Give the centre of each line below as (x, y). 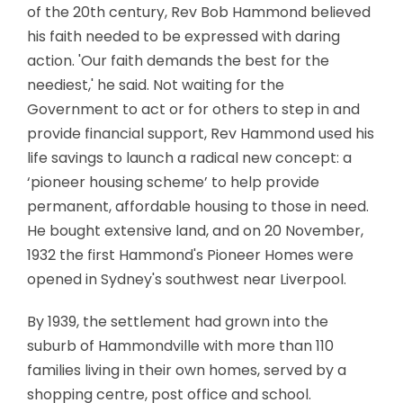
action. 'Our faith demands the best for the (178, 60)
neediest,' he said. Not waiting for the (156, 85)
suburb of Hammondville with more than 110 (180, 345)
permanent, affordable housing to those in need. (198, 206)
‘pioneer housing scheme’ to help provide (173, 182)
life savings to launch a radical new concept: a (189, 157)
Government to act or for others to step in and (193, 109)
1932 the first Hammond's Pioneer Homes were (190, 255)
